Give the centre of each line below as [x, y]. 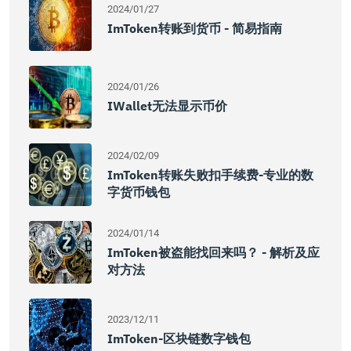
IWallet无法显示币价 [167, 106]
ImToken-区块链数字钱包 [179, 338]
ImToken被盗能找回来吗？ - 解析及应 [213, 252]
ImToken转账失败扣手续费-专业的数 [210, 175]
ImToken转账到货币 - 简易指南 [195, 28]
